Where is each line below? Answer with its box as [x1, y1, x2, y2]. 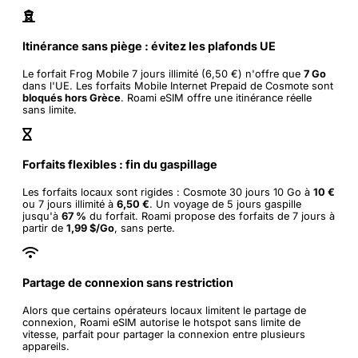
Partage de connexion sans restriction [22, 276, 233, 290]
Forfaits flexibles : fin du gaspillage [22, 157, 217, 172]
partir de [22, 222, 66, 235]
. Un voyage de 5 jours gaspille [149, 198, 301, 211]
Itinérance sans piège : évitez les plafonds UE [22, 39, 276, 54]
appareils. [22, 340, 70, 353]
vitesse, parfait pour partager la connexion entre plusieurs [22, 328, 305, 341]
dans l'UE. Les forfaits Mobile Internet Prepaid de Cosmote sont [22, 80, 333, 93]
